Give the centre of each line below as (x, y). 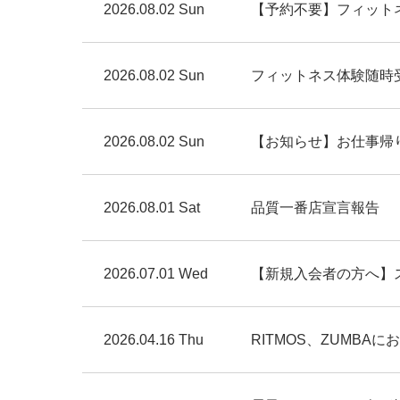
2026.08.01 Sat (152, 207)
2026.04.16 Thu (154, 339)
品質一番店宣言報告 (315, 207)
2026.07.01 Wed (156, 273)
